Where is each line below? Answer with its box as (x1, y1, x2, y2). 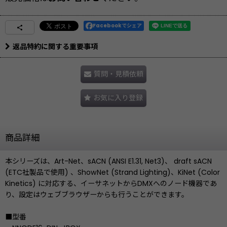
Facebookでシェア (93, 22, 142, 30)
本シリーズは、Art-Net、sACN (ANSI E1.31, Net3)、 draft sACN (5, 156, 212, 167)
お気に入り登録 (93, 93, 143, 103)
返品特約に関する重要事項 (13, 42, 98, 52)
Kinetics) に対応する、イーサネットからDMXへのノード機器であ (5, 178, 217, 189)
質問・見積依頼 (93, 69, 143, 80)
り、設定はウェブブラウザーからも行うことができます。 (5, 190, 188, 200)
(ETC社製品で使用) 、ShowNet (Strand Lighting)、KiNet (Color (5, 167, 220, 178)
